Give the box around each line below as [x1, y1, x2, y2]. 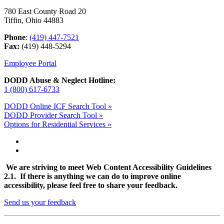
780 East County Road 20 [4, 6, 86, 15]
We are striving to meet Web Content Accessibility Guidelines [4, 162, 211, 171]
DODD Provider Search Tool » [4, 110, 103, 119]
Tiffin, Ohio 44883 [4, 15, 63, 24]
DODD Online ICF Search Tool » [4, 101, 112, 110]
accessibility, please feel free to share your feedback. [4, 180, 177, 189]
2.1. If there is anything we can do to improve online [4, 171, 181, 180]
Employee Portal [4, 58, 56, 67]
